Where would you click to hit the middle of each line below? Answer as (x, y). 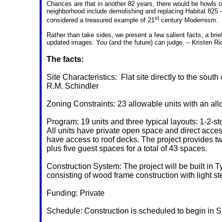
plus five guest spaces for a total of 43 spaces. (127, 149)
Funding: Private (76, 193)
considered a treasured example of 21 (101, 20)
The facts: (65, 59)
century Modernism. (189, 20)
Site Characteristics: (82, 77)
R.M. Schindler (73, 86)
